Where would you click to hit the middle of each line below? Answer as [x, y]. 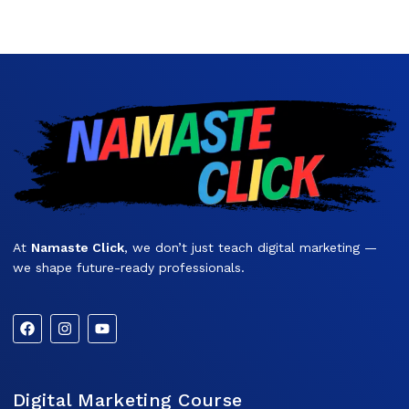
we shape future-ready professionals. [129, 268]
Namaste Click [78, 248]
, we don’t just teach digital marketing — [251, 248]
